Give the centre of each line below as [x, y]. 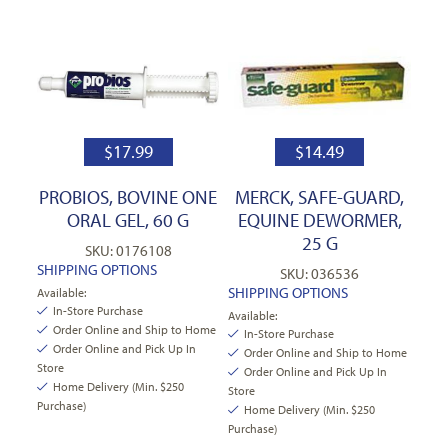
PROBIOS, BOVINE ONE [128, 196]
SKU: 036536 [320, 273]
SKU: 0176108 [128, 250]
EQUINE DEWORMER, [319, 219]
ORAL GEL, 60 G [128, 219]
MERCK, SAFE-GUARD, [320, 196]
